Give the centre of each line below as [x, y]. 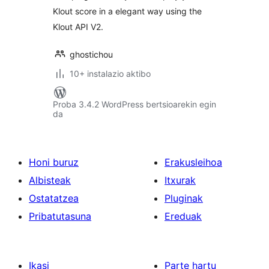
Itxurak [180, 180]
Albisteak [50, 180]
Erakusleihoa [193, 162]
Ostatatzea [54, 198]
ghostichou [91, 54]
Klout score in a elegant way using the [127, 11]
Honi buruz [54, 162]
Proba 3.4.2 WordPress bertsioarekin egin [134, 104]
